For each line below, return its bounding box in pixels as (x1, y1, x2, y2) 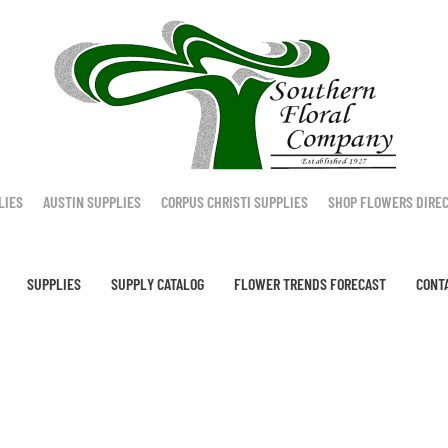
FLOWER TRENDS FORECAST (234, 274, 386, 293)
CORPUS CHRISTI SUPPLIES (161, 192, 308, 211)
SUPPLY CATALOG (111, 274, 204, 293)
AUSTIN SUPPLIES (43, 192, 141, 211)
